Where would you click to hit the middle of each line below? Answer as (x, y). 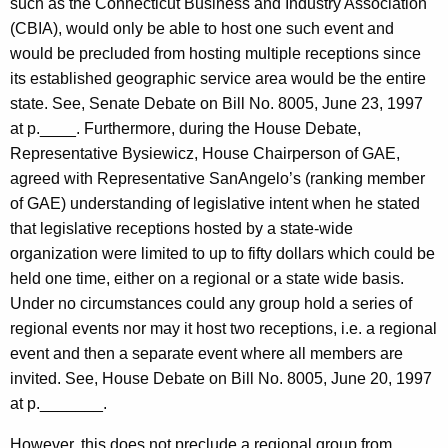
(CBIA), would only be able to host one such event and (202, 29)
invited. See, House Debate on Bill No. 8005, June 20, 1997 (221, 379)
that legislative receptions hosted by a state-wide (181, 229)
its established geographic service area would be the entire (218, 79)
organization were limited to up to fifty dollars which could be (222, 254)
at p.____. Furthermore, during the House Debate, (185, 129)
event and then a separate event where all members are (206, 354)
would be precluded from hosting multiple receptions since (215, 54)
